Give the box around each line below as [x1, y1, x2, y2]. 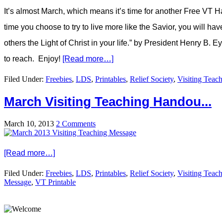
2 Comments [56, 119, 96, 128]
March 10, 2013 [4, 119, 54, 128]
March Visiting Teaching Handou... [4, 94, 212, 109]
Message [4, 177, 31, 186]
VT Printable [35, 177, 76, 186]
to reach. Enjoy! [4, 55, 62, 63]
